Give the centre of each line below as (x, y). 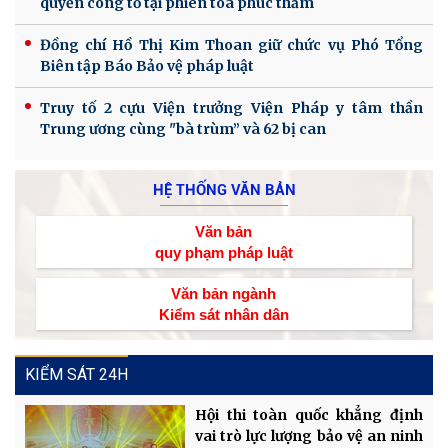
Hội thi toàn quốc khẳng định (309, 414)
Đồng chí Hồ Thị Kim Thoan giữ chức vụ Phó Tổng (231, 44)
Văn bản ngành (224, 293)
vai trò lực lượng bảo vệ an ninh (309, 435)
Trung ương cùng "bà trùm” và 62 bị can (183, 128)
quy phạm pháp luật (223, 252)
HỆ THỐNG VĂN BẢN (224, 189)
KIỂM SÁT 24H (76, 374)
